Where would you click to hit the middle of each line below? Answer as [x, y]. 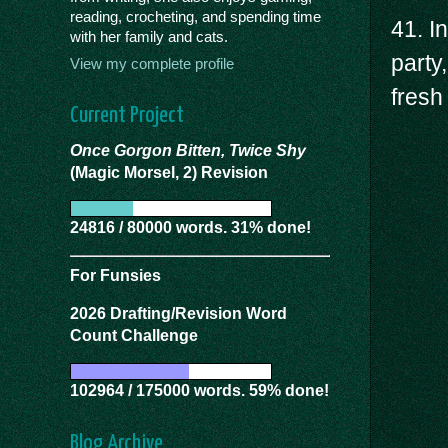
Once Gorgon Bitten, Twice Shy [188, 151]
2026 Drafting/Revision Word [178, 314]
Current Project [127, 116]
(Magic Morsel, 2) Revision [169, 173]
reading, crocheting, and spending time [195, 16]
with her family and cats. [149, 36]
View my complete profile [152, 64]
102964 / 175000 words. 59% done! [199, 391]
